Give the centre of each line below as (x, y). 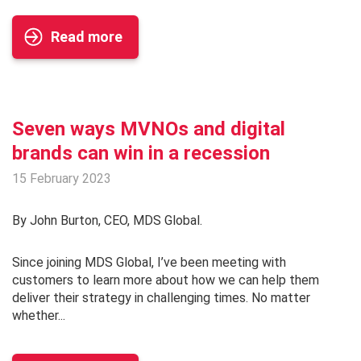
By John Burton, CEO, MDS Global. (109, 221)
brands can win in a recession (141, 154)
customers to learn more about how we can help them (166, 280)
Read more (87, 37)
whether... (39, 316)
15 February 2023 (62, 179)
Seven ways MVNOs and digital (149, 129)
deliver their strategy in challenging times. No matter (161, 298)
